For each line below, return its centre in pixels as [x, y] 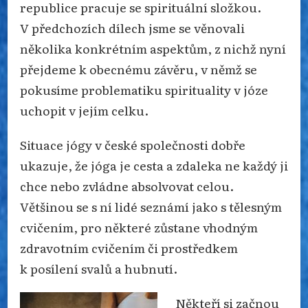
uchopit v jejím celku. [84, 110]
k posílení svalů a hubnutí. [99, 268]
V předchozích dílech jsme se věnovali [132, 27]
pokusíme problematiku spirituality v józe [144, 89]
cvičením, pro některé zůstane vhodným [139, 227]
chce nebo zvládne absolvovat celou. [127, 185]
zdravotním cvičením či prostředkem [129, 247]
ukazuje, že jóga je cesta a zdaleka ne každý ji [154, 165]
